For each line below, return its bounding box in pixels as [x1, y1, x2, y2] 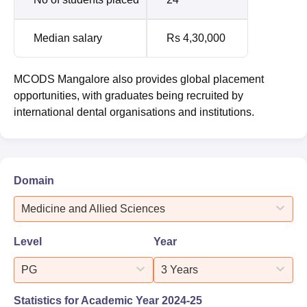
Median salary [34, 32, 105, 44]
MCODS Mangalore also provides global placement [14, 73, 264, 85]
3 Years [161, 263, 198, 275]
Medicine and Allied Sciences [21, 202, 165, 214]
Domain [14, 174, 54, 186]
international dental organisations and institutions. [14, 106, 257, 118]
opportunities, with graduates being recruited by [14, 89, 243, 101]
